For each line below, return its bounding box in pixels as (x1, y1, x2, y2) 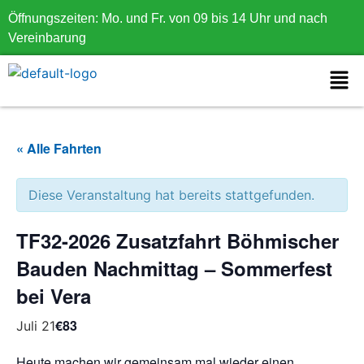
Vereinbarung (8, 31, 86, 45)
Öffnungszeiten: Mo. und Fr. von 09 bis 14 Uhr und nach (8, 11, 327, 25)
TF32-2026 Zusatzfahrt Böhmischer (16, 227, 339, 255)
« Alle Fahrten (16, 139, 102, 158)
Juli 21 (16, 318, 55, 335)
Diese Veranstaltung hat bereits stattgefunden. (28, 187, 314, 204)
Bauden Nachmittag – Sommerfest (16, 254, 332, 283)
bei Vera (16, 282, 91, 310)
